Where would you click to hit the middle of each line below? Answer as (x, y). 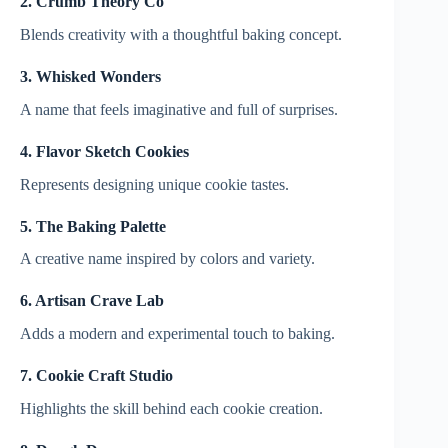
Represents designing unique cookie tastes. (154, 184)
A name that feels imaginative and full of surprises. (179, 109)
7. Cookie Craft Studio (96, 376)
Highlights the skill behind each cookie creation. (171, 408)
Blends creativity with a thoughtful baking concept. (181, 35)
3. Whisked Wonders (90, 77)
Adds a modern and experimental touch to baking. (177, 334)
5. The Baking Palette (93, 226)
